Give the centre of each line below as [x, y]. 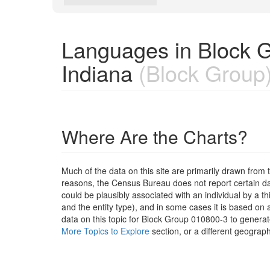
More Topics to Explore [105, 231]
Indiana [97, 73]
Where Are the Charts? [155, 137]
